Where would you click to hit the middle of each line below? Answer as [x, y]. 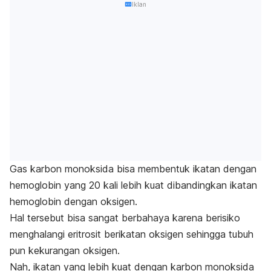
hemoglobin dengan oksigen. [75, 201]
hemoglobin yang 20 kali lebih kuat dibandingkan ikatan [133, 185]
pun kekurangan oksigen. [66, 250]
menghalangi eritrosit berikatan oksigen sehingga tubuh [132, 234]
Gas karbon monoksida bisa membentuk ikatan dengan [133, 168]
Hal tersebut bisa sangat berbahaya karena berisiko [125, 217]
